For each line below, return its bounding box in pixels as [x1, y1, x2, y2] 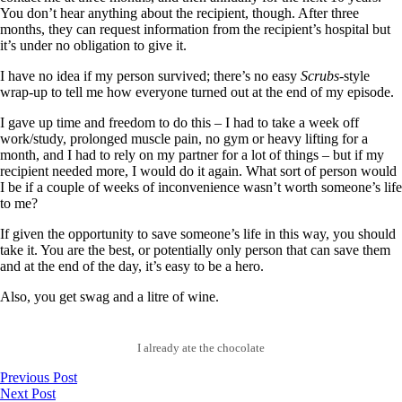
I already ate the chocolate [137, 341, 265, 355]
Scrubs [301, 67, 339, 83]
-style [339, 67, 370, 83]
